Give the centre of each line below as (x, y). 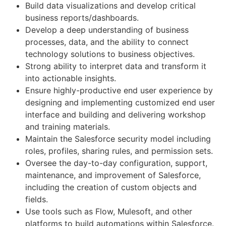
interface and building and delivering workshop (116, 114)
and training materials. (68, 126)
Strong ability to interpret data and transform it (116, 66)
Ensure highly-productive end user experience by (119, 90)
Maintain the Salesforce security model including (118, 138)
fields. (37, 199)
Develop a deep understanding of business (107, 30)
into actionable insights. (71, 78)
